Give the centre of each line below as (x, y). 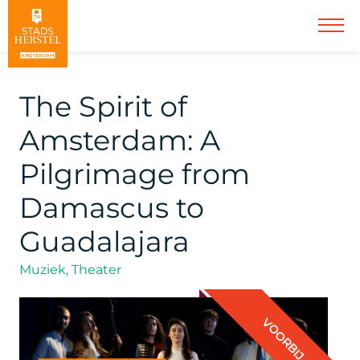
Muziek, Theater (70, 270)
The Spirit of (103, 106)
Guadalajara (104, 241)
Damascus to (112, 208)
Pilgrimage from (135, 174)
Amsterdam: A (120, 140)
